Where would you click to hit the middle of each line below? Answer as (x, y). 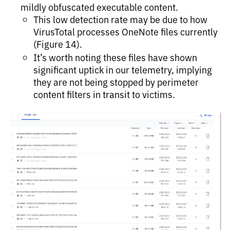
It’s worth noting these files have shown (115, 57)
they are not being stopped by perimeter (116, 82)
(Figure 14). (58, 44)
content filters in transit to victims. (104, 94)
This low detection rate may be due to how (120, 19)
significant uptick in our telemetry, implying (123, 70)
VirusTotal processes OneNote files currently (126, 32)
